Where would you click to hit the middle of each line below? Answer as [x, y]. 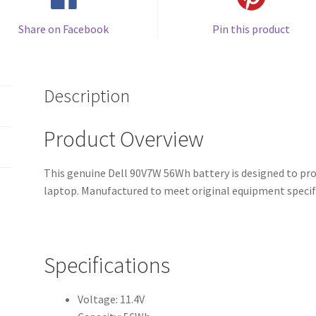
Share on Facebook [64, 29]
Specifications [107, 265]
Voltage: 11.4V [111, 299]
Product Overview [124, 139]
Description [87, 96]
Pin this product [251, 29]
